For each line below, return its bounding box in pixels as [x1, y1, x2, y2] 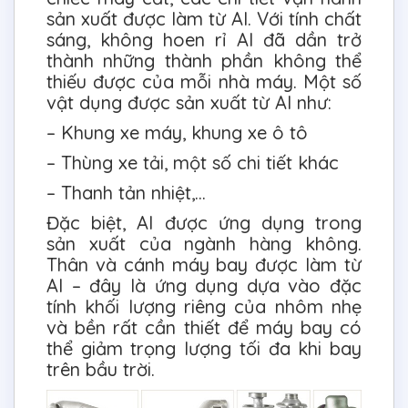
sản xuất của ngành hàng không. [46, 231, 362, 255]
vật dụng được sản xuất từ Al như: [46, 90, 331, 114]
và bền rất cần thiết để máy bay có [46, 315, 362, 339]
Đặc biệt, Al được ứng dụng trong [46, 210, 362, 234]
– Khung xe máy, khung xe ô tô [46, 120, 308, 144]
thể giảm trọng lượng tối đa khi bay [46, 336, 362, 360]
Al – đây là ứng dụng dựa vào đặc [46, 273, 362, 297]
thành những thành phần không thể [46, 48, 362, 72]
